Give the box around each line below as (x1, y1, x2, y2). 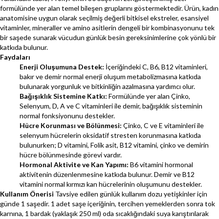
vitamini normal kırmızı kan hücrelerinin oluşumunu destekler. (20, 180, 202, 189)
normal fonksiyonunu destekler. (20, 111, 115, 120)
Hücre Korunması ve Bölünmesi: (20, 121, 122, 130)
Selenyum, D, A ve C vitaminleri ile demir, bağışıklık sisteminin (20, 102, 202, 110)
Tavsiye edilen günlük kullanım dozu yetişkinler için (54, 190, 207, 198)
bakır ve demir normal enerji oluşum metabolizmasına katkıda (20, 72, 201, 81)
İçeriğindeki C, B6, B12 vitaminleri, (104, 63, 208, 71)
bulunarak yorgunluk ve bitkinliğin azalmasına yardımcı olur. (20, 82, 195, 91)
